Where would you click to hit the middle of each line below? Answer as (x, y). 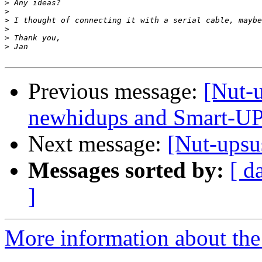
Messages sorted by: (126, 170)
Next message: (98, 144)
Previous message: (116, 91)
